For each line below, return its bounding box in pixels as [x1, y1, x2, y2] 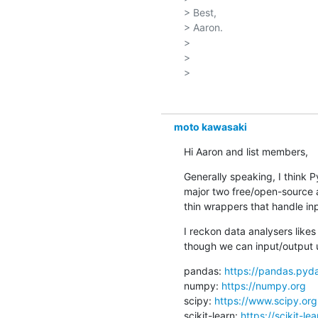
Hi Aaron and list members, [183, 145, 308, 158]
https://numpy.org [221, 279, 306, 292]
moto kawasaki [173, 120, 247, 133]
